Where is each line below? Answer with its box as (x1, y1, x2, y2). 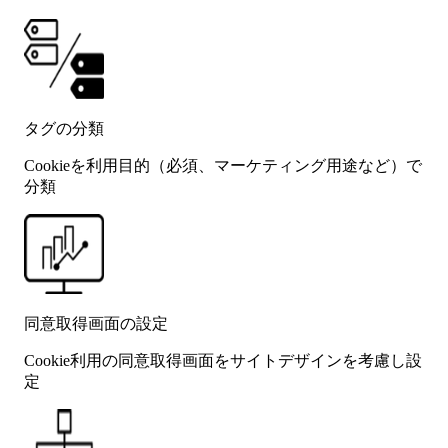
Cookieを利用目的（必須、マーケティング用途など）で (24, 156, 422, 174)
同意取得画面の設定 (24, 314, 168, 332)
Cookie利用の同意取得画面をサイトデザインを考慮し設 (24, 351, 422, 369)
